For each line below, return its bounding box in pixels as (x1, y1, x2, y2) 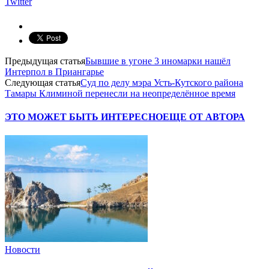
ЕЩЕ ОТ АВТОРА (163, 112, 245, 122)
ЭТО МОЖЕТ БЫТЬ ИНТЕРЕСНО (5, 112, 163, 122)
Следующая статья (5, 77, 80, 88)
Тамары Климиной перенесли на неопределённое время (5, 88, 235, 98)
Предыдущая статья (5, 55, 85, 66)
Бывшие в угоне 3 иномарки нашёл (85, 55, 231, 66)
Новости (5, 244, 40, 255)
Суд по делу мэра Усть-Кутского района (80, 77, 243, 88)
